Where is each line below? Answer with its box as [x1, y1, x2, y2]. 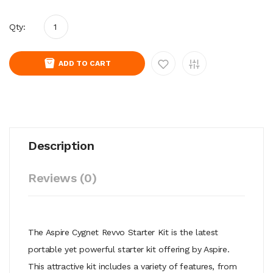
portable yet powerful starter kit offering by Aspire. [28, 244, 230, 254]
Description [28, 138, 94, 153]
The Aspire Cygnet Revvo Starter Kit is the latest [28, 227, 218, 237]
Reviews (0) [28, 170, 97, 185]
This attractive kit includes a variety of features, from [28, 261, 237, 271]
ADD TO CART [58, 58, 111, 68]
